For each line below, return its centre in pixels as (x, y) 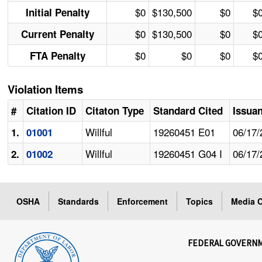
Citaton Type (115, 111)
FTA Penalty (57, 56)
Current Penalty (57, 34)
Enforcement (143, 201)
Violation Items (46, 89)
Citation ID (51, 111)
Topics (200, 201)
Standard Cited (188, 111)
